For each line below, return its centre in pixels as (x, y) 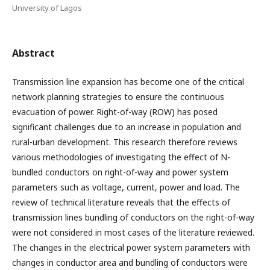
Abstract (33, 53)
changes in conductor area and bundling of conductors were (130, 262)
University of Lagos (47, 8)
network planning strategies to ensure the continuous (118, 97)
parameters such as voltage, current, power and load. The (126, 187)
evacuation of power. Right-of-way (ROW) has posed (115, 112)
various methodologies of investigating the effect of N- (121, 157)
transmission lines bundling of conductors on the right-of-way (133, 217)
